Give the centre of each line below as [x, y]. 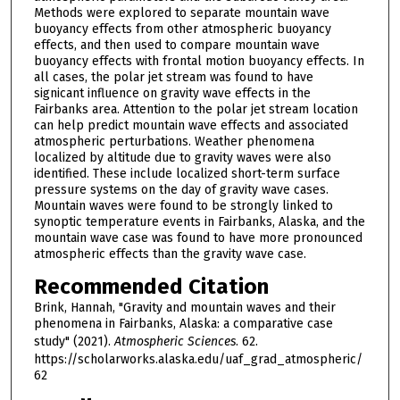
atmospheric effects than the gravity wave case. [170, 254]
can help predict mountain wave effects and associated [191, 125]
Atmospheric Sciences [175, 341]
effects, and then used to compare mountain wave [176, 45]
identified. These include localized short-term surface [187, 173]
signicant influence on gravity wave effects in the [172, 93]
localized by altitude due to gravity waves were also [182, 157]
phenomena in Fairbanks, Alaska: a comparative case [183, 323]
